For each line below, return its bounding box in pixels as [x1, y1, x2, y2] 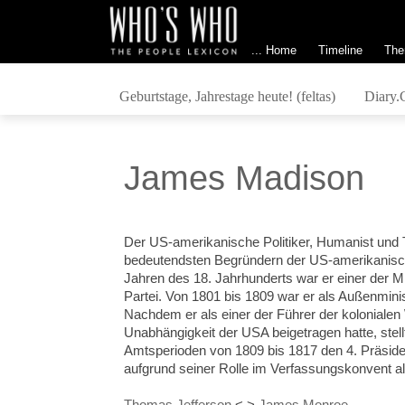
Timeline [317, 42, 363, 57]
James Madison [124, 159, 365, 197]
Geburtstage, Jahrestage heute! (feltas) [118, 88, 335, 104]
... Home [250, 42, 297, 57]
